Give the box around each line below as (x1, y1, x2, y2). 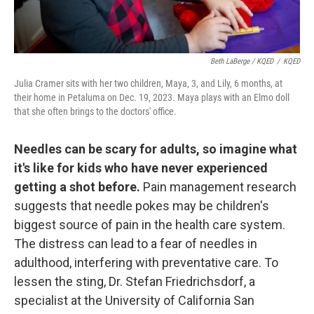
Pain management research (143, 179, 296, 194)
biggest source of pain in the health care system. (14, 217, 285, 232)
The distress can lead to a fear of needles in (14, 236, 257, 251)
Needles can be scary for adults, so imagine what (14, 142, 297, 156)
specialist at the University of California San (14, 293, 254, 308)
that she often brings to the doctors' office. (14, 106, 177, 117)
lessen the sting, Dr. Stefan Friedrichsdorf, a (14, 274, 255, 289)
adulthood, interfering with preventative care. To (14, 255, 278, 270)
